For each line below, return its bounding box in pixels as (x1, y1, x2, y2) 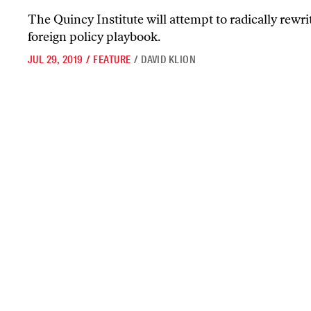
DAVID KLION (141, 52, 196, 67)
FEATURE (93, 52, 131, 67)
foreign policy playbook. (28, 28, 160, 44)
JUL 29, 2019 (28, 52, 83, 67)
